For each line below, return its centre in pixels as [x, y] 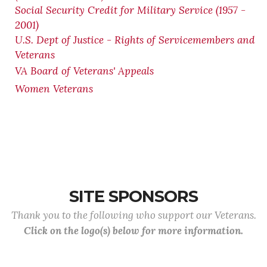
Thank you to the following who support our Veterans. [133, 215]
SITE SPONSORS [133, 196]
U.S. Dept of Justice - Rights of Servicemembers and [135, 40]
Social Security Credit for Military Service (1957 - [130, 10]
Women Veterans [54, 89]
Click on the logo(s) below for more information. [133, 231]
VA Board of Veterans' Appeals [84, 71]
